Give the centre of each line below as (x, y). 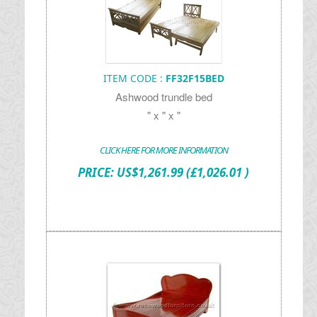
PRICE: (98, 172)
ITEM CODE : (134, 78)
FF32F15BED (195, 78)
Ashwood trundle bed (163, 97)
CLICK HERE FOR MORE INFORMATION (163, 150)
